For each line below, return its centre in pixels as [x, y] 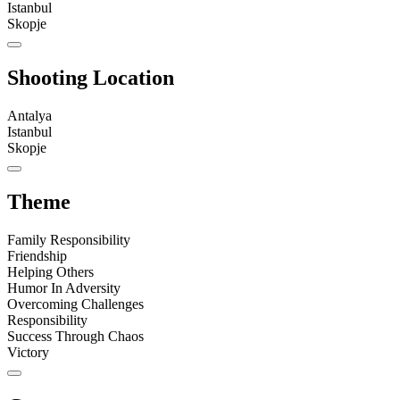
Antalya [29, 116]
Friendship [37, 255]
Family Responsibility [69, 239]
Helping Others [50, 271]
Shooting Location [91, 78]
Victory [28, 352]
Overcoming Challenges [75, 304]
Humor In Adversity [64, 287]
